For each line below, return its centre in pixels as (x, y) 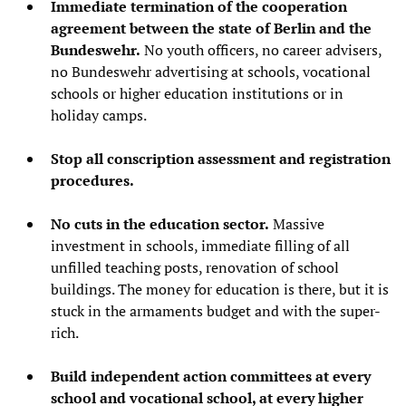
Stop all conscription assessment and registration (221, 158)
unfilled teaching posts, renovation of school (195, 267)
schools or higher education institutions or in (197, 93)
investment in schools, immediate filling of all (200, 245)
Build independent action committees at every (211, 376)
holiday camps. (99, 115)
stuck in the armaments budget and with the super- (216, 310)
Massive (297, 223)
